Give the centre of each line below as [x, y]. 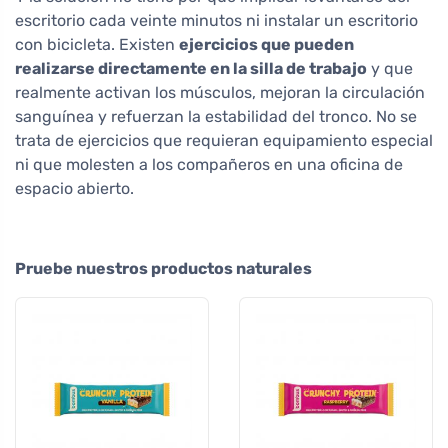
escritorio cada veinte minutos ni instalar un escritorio [216, 20]
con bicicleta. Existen [97, 44]
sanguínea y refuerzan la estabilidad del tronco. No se [216, 116]
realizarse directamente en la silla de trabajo [191, 68]
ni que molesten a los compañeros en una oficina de [209, 164]
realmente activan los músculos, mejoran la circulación [220, 92]
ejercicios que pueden [266, 44]
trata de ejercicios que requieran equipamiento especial [224, 140]
